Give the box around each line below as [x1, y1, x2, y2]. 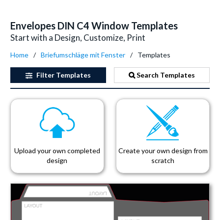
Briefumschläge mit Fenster [41, 51, 125, 59]
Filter [34, 71, 56, 79]
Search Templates [135, 71, 195, 79]
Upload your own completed [14, 146, 100, 155]
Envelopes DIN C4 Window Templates [10, 20, 178, 31]
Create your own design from [118, 146, 208, 155]
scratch [151, 156, 175, 165]
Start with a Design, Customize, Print [10, 32, 145, 43]
